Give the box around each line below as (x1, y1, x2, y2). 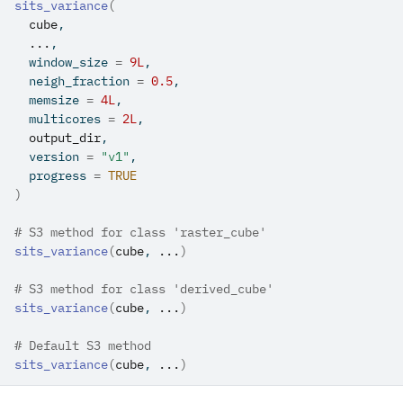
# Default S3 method (14, 337, 151, 354)
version (14, 148, 86, 165)
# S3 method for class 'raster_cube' (14, 224, 266, 240)
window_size (14, 54, 115, 70)
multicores (14, 111, 108, 127)
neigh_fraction (14, 73, 137, 89)
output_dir (29, 130, 101, 146)
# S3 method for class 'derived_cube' (14, 281, 273, 297)
